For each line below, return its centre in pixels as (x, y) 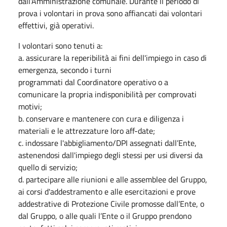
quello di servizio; (48, 167)
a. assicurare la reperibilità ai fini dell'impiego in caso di (112, 58)
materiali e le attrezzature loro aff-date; (87, 130)
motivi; (30, 106)
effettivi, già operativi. (56, 25)
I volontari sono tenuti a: (60, 45)
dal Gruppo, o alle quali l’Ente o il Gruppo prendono (105, 216)
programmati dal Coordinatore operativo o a (93, 82)
